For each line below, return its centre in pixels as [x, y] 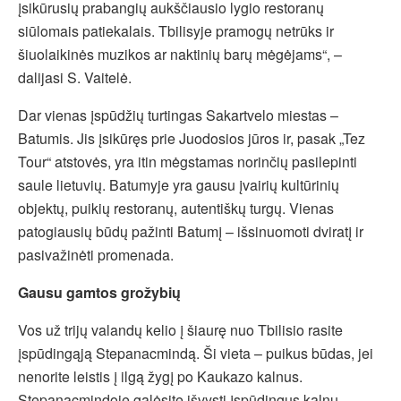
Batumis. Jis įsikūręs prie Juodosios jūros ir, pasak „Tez [192, 139]
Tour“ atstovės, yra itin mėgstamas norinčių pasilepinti [188, 162]
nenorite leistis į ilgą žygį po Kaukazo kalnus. [160, 377]
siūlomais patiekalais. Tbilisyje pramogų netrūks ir [176, 31]
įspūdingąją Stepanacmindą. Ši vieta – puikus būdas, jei [196, 354]
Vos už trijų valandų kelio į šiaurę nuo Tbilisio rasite [180, 330]
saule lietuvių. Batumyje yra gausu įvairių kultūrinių [179, 185]
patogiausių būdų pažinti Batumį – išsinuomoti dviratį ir [191, 232]
